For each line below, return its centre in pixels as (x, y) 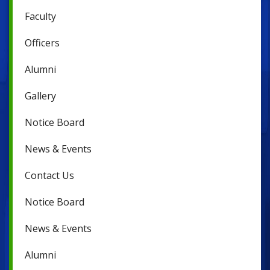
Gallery (40, 96)
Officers (42, 43)
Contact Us (49, 175)
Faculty (40, 16)
